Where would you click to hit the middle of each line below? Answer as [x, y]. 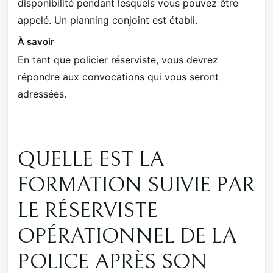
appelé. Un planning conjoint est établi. [108, 20]
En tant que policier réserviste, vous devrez [118, 60]
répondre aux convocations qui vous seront [118, 77]
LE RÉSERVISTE [88, 211]
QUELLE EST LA [91, 160]
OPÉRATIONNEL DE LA [127, 237]
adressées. [42, 94]
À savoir [36, 42]
